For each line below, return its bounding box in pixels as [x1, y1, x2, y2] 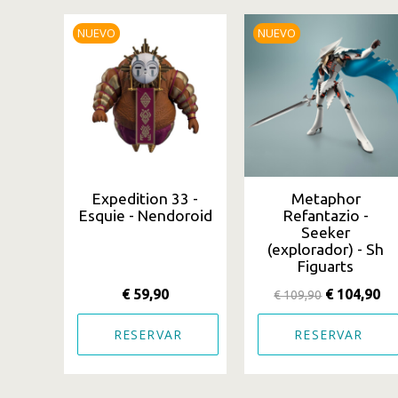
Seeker [301, 224, 351, 242]
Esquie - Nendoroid [78, 207, 212, 225]
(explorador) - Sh [267, 241, 385, 259]
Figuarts [298, 258, 354, 275]
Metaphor [291, 190, 361, 208]
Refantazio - [283, 207, 369, 225]
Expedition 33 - [92, 190, 199, 208]
